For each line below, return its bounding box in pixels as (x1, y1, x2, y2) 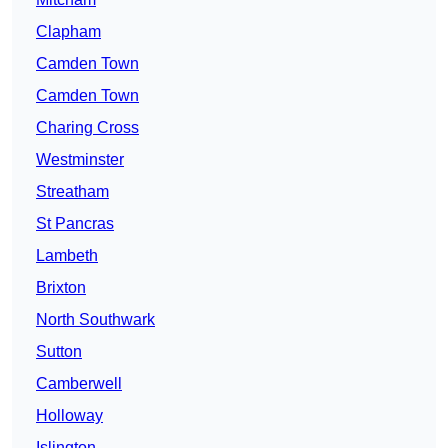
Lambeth (36, 247, 98, 265)
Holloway (36, 407, 103, 425)
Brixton (36, 279, 86, 297)
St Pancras (36, 215, 114, 233)
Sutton (36, 343, 82, 361)
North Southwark (36, 311, 155, 329)
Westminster (36, 151, 124, 169)
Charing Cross (36, 119, 139, 137)
